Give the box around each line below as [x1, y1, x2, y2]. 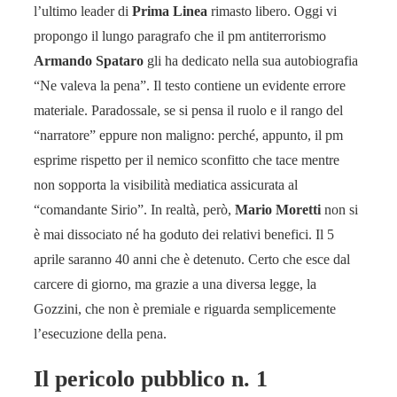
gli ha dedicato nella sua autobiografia [147, 52, 358, 68]
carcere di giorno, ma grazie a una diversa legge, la [34, 276, 316, 292]
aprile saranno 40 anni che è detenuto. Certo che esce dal [34, 251, 350, 267]
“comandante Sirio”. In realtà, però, [34, 201, 235, 217]
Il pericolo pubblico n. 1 [34, 366, 268, 393]
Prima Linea [132, 3, 207, 19]
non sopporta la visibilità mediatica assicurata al [34, 176, 298, 192]
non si [324, 201, 358, 217]
